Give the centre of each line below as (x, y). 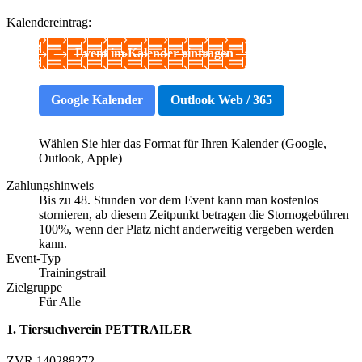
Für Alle (60, 301)
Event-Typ (34, 258)
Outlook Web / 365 (221, 99)
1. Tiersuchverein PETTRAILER (99, 329)
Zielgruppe (34, 287)
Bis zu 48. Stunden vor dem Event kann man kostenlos (179, 200)
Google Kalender (97, 99)
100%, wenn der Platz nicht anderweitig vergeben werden (186, 229)
